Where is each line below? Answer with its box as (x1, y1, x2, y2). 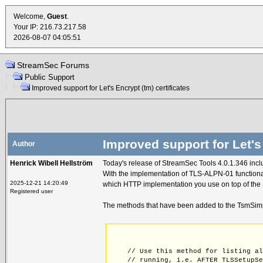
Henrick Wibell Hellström (10, 159, 93, 167)
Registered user (10, 188, 53, 194)
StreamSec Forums (16, 60, 89, 70)
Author (11, 139, 36, 148)
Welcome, (13, 12, 47, 21)
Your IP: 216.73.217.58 (13, 22, 86, 31)
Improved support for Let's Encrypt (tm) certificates (29, 83, 190, 92)
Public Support (24, 72, 75, 82)
